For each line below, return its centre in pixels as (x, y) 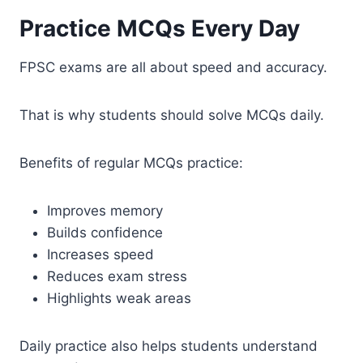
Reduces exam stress (117, 276)
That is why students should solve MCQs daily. (172, 115)
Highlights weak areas (119, 298)
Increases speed (100, 254)
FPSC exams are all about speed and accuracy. (173, 67)
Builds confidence (105, 232)
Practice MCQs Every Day (160, 28)
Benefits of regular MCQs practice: (131, 162)
